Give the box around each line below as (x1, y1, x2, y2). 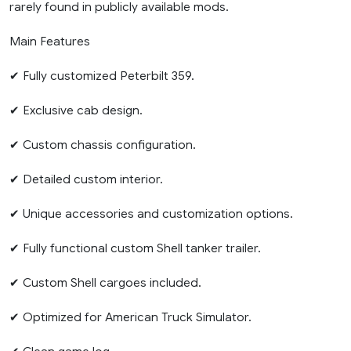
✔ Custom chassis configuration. (9, 137, 196, 153)
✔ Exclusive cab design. (9, 103, 143, 118)
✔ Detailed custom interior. (9, 172, 163, 187)
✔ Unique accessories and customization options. (9, 206, 293, 222)
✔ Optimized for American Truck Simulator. (9, 309, 251, 325)
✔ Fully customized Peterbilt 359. (9, 68, 194, 84)
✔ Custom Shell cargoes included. (9, 275, 201, 291)
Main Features (9, 34, 90, 49)
